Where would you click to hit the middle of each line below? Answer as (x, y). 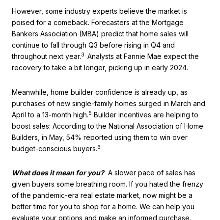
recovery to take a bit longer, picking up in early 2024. (100, 68)
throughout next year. (46, 56)
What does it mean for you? (58, 173)
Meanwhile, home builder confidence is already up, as (100, 92)
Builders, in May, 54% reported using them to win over (100, 137)
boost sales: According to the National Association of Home (108, 126)
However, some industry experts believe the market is (99, 11)
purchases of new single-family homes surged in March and (109, 103)
